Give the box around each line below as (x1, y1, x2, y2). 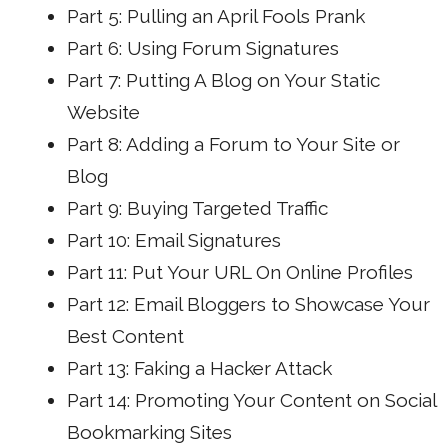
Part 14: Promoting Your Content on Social (67, 388, 436, 411)
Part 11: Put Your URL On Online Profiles (67, 260, 413, 283)
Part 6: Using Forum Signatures (67, 36, 339, 59)
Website (67, 100, 140, 123)
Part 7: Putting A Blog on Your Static (67, 68, 380, 91)
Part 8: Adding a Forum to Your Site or (67, 132, 400, 155)
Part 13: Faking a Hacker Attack (67, 356, 332, 379)
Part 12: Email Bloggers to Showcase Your (67, 292, 430, 315)
